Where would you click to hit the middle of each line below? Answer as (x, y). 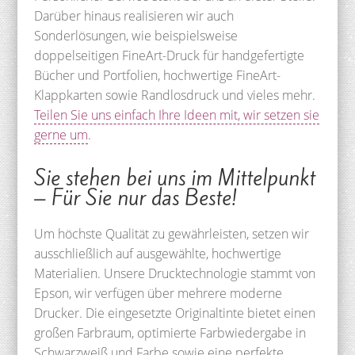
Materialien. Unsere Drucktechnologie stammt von (174, 273)
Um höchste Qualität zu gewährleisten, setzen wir (171, 233)
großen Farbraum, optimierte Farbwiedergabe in (170, 332)
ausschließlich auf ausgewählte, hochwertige (157, 253)
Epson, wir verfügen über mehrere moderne (158, 293)
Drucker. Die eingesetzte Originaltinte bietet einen (174, 313)
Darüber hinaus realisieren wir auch (134, 15)
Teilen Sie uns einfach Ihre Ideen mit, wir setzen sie (176, 115)
